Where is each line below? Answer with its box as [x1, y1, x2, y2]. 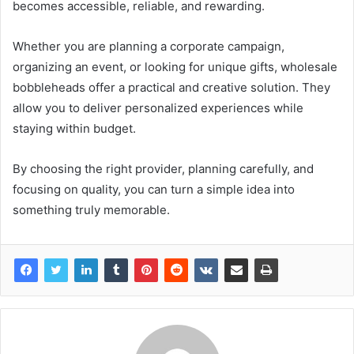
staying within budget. [13, 120, 136, 136]
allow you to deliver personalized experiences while [13, 100, 303, 115]
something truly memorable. [13, 201, 170, 217]
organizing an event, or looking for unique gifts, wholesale [13, 58, 337, 74]
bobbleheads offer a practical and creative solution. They [13, 79, 330, 95]
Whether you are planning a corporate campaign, [13, 38, 284, 54]
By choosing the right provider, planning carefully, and [13, 160, 314, 176]
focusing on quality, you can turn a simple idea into [13, 181, 295, 197]
